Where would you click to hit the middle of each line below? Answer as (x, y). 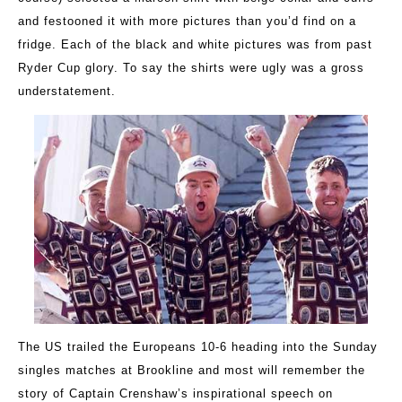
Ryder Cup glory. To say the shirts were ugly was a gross (191, 68)
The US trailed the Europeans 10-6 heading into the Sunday (198, 347)
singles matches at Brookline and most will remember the (192, 371)
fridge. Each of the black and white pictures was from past (195, 45)
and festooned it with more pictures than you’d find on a (187, 22)
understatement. (67, 92)
